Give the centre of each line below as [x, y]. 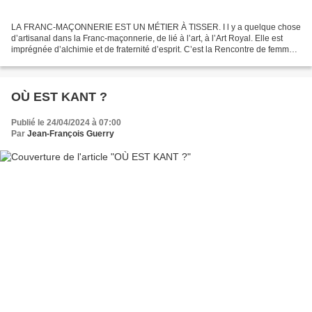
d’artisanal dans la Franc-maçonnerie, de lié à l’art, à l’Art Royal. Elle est [147, 38]
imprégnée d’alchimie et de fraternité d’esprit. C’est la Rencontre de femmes [155, 49]
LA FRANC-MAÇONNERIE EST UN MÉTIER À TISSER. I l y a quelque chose [156, 27]
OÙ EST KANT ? [59, 96]
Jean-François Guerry [71, 133]
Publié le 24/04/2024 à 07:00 [66, 122]
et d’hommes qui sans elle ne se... [75, 60]
